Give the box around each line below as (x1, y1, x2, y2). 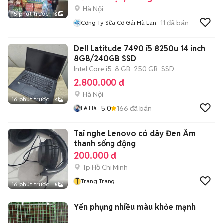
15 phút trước (12, 10, 48, 17)
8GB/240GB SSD (74, 53, 136, 64)
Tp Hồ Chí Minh (83, 163, 128, 172)
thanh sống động (74, 138, 136, 149)
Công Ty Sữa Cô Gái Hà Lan (81, 19, 156, 26)
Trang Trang (81, 177, 115, 185)
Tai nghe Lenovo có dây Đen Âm (74, 128, 196, 139)
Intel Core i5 (74, 64, 111, 73)
